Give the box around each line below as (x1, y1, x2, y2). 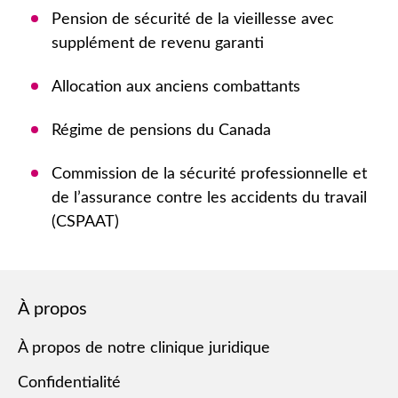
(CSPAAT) (52, 214, 119, 230)
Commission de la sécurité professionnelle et (52, 166, 367, 182)
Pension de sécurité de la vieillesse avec (52, 12, 334, 28)
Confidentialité (18, 375, 121, 391)
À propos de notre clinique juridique (18, 340, 270, 356)
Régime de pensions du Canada (52, 123, 271, 139)
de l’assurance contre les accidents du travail (52, 190, 367, 206)
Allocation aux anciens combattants (52, 79, 300, 95)
